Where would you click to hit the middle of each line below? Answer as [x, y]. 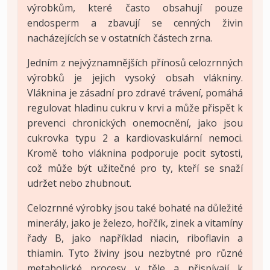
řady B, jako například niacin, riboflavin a [135, 238]
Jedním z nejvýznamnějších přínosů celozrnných [135, 62]
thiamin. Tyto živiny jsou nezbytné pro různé [135, 253]
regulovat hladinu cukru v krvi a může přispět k [135, 108]
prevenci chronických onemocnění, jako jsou [135, 123]
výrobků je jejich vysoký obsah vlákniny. [135, 77]
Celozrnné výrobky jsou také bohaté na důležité [135, 208]
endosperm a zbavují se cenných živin [135, 23]
